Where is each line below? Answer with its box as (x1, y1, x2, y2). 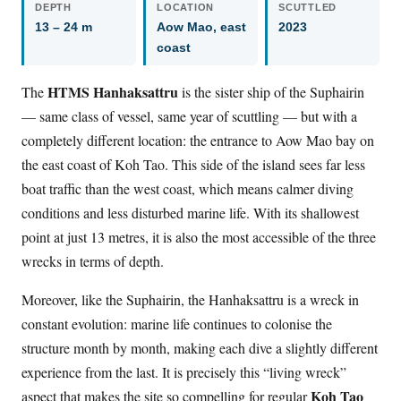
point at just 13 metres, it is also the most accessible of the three (21, 226, 376, 246)
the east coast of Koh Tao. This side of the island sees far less (21, 154, 365, 174)
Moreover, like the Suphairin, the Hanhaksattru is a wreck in (21, 289, 359, 309)
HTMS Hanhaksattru (47, 81, 178, 102)
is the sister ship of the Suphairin (178, 81, 364, 101)
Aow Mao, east (157, 19, 246, 34)
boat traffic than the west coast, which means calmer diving (21, 178, 354, 198)
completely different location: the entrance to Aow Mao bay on (21, 130, 374, 149)
